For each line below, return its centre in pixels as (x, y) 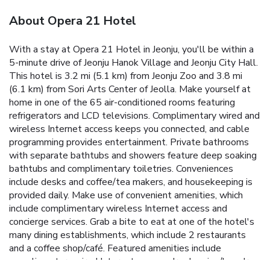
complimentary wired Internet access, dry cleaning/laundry (131, 261)
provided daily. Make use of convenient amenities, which (126, 195)
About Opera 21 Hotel (73, 20)
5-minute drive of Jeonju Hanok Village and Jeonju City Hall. (133, 62)
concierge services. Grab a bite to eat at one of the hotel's (132, 221)
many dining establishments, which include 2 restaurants (127, 235)
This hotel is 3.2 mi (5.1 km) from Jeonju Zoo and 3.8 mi (126, 76)
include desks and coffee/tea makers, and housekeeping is (131, 182)
